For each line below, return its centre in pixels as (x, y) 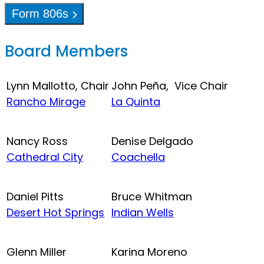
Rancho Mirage (46, 101)
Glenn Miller (37, 252)
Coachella (138, 157)
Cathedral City (45, 157)
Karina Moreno (149, 252)
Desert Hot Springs (55, 212)
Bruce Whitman (152, 196)
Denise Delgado (152, 141)
